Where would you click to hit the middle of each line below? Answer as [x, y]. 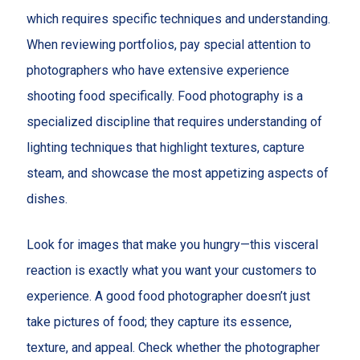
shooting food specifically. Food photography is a [164, 96]
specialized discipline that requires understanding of [174, 121]
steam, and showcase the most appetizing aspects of [177, 173]
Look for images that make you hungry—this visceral [172, 245]
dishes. [47, 198]
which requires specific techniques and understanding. [178, 18]
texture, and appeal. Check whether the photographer [173, 348]
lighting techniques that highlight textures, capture [165, 147]
